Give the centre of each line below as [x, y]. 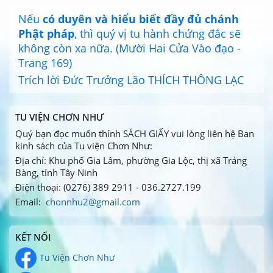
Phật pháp [46, 34]
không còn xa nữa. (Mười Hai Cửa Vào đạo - [129, 48]
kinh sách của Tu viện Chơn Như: [84, 146]
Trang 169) [45, 63]
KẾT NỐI [33, 237]
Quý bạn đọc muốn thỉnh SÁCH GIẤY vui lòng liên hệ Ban [135, 133]
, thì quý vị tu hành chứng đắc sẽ [158, 34]
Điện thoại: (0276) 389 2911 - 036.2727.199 [108, 187]
